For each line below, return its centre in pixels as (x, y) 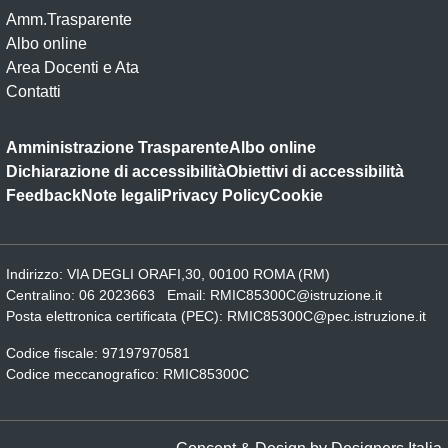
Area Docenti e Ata (72, 67)
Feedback (43, 195)
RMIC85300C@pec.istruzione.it (326, 315)
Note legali (121, 195)
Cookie (296, 195)
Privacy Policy (215, 195)
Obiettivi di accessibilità (315, 171)
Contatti (33, 91)
